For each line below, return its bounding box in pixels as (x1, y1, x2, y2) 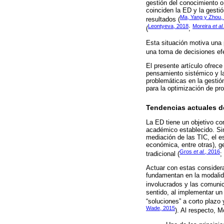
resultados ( (146, 15, 180, 23)
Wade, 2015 (146, 205, 175, 211)
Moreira (192, 23, 212, 29)
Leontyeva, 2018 (148, 23, 188, 29)
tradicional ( (146, 150, 179, 158)
